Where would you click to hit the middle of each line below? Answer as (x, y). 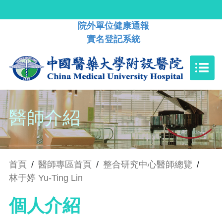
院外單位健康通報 (113, 26)
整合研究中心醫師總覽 (148, 165)
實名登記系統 (113, 39)
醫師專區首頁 (65, 165)
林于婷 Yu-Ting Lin (46, 178)
